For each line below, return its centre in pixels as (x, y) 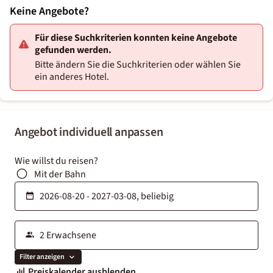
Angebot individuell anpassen (89, 132)
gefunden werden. (73, 50)
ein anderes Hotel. (72, 76)
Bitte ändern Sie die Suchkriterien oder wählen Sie (138, 64)
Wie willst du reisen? (56, 161)
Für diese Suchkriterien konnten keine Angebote (136, 37)
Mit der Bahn (60, 174)
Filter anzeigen (42, 257)
